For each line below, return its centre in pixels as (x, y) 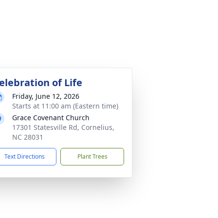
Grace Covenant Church (51, 118)
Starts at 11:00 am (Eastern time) (65, 106)
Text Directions (25, 156)
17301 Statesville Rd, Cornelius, (63, 127)
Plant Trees (92, 156)
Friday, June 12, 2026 (46, 96)
